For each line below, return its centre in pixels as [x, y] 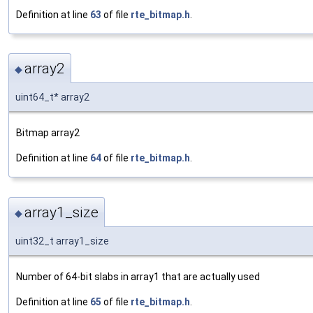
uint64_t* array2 [52, 97]
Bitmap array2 [48, 133]
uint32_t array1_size [62, 241]
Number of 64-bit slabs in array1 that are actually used [138, 276]
